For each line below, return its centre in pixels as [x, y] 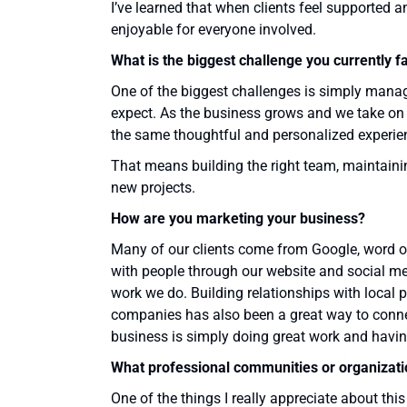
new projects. [153, 188]
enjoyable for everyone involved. [213, 30]
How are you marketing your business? [238, 219]
